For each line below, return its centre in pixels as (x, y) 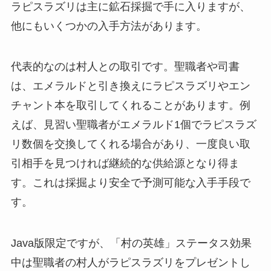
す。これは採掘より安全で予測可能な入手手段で (130, 183)
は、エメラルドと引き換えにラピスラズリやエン (130, 86)
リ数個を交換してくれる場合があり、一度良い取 (130, 144)
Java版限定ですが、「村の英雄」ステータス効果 (131, 243)
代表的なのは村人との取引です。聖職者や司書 (125, 67)
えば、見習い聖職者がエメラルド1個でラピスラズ (133, 125)
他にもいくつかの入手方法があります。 (109, 26)
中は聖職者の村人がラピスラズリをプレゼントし (130, 263)
